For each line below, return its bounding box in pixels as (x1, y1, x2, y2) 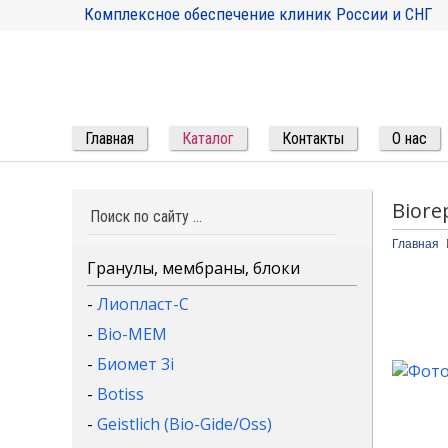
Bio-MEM (97, 323, 167, 345)
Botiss (97, 383, 144, 405)
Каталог (182, 129, 234, 148)
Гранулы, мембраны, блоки (87, 257, 300, 279)
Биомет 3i (97, 353, 174, 375)
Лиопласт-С (97, 293, 189, 315)
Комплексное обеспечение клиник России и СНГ (84, 4, 432, 24)
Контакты (282, 129, 344, 148)
